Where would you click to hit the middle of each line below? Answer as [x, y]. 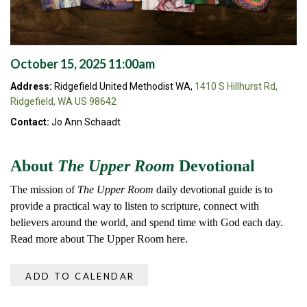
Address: [31, 87]
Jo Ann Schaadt [86, 122]
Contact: [31, 122]
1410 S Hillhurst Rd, [236, 87]
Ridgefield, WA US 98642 [63, 102]
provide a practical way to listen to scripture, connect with [135, 206]
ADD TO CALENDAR [80, 277]
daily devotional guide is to [213, 190]
